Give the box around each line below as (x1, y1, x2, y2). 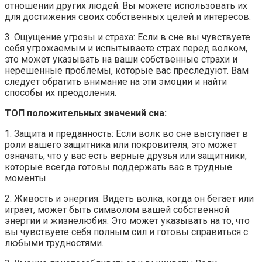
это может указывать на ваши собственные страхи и (5, 53, 237, 65)
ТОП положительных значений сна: (5, 107, 167, 119)
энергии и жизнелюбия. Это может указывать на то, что (5, 215, 250, 226)
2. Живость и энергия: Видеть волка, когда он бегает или (5, 192, 254, 204)
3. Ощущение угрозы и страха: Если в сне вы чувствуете (5, 31, 250, 43)
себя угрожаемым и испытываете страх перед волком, (5, 42, 247, 54)
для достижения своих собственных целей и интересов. (5, 11, 251, 22)
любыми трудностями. (5, 237, 104, 249)
